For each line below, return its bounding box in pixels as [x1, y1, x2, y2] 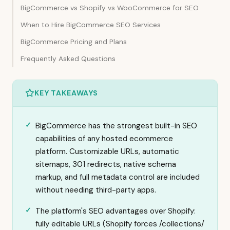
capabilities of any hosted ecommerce [35, 133, 173, 144]
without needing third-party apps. [35, 184, 156, 195]
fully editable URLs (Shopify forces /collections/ [35, 218, 204, 229]
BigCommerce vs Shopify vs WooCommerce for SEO [21, 3, 199, 12]
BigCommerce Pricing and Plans [21, 36, 127, 46]
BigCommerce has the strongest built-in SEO [35, 120, 197, 131]
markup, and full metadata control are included [35, 171, 200, 182]
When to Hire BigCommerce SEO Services [21, 20, 161, 29]
